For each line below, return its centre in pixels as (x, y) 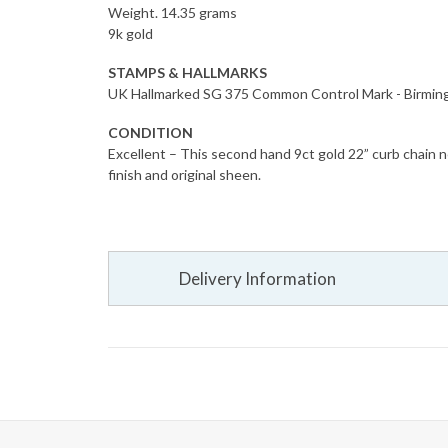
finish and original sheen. (184, 174)
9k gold (130, 33)
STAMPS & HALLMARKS (187, 72)
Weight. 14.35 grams (172, 12)
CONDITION (150, 132)
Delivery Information (257, 278)
